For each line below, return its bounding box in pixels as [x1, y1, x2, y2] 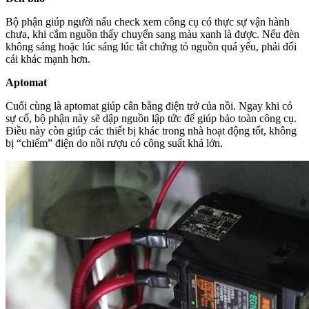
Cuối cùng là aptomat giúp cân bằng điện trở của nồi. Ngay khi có [6, 99, 292, 112]
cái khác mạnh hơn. [6, 52, 90, 65]
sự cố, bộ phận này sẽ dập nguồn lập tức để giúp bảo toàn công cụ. [6, 112, 297, 124]
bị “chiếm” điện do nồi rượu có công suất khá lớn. [6, 137, 223, 149]
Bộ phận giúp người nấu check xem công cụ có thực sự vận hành [6, 15, 290, 28]
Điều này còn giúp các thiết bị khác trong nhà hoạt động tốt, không [6, 124, 297, 137]
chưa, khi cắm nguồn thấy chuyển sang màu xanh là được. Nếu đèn [6, 28, 299, 40]
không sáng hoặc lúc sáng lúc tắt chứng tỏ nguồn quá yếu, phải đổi [6, 40, 297, 52]
